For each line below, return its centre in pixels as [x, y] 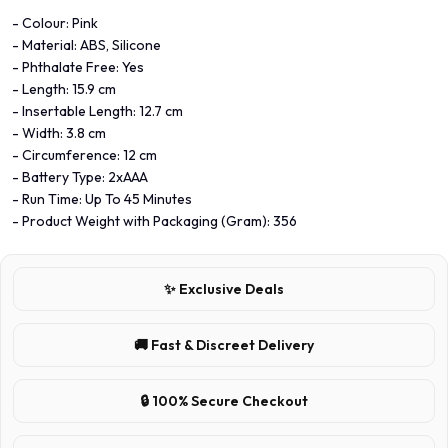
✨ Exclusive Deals [224, 288]
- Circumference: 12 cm [84, 154]
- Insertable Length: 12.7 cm [97, 110]
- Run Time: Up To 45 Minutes [102, 198]
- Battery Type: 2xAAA [80, 176]
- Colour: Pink [55, 22]
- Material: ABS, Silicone [86, 44]
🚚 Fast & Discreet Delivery [224, 344]
